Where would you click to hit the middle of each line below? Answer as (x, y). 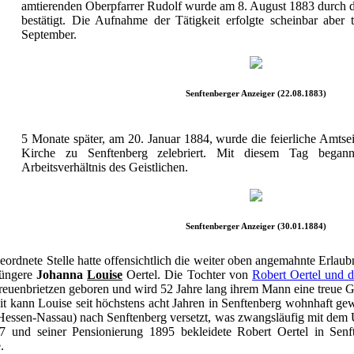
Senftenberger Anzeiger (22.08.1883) (256, 93)
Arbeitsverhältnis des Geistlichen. (105, 167)
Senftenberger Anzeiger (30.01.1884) (256, 226)
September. (49, 34)
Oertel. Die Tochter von (187, 274)
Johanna (62, 274)
